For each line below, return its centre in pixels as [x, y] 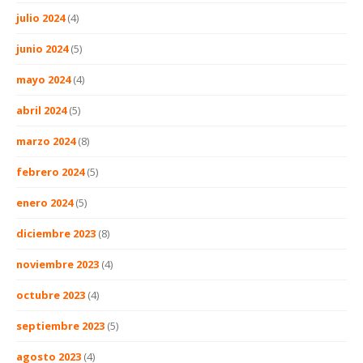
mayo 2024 [43, 80]
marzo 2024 [46, 141]
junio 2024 [42, 49]
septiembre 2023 [60, 326]
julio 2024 [41, 18]
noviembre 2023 [58, 265]
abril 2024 [41, 111]
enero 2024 [45, 203]
